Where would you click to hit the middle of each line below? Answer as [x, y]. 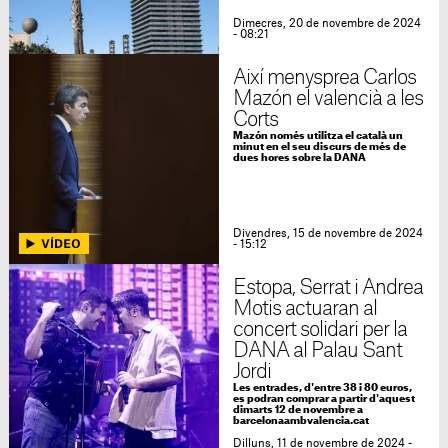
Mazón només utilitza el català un [317, 136]
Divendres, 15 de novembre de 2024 [327, 233]
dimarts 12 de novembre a [297, 410]
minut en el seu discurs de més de [319, 147]
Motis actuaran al [305, 309]
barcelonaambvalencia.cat [300, 421]
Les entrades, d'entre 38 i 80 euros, [322, 388]
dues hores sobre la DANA [299, 158]
